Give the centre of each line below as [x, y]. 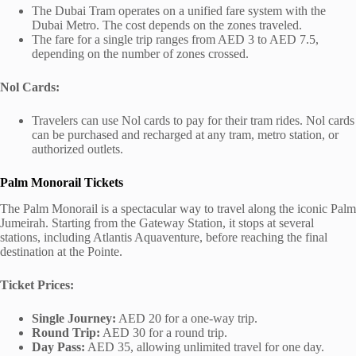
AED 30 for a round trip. [164, 332]
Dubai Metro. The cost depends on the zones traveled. [167, 25]
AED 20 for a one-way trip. [187, 318]
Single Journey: [74, 318]
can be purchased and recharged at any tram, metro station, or [185, 134]
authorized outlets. [77, 149]
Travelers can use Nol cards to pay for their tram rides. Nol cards [193, 120]
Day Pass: [58, 346]
